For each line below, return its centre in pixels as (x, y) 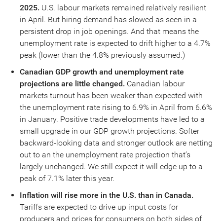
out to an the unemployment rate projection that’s (105, 155)
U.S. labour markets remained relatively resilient (124, 8)
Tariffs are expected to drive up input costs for (99, 207)
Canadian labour (155, 84)
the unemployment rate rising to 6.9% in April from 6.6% (116, 107)
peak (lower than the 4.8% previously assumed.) (103, 55)
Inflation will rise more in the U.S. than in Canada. (106, 195)
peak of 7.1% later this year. (67, 178)
